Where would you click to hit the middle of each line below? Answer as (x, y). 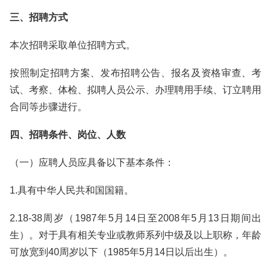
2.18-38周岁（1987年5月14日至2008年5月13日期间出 (135, 218)
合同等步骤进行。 (48, 107)
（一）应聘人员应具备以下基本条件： (92, 162)
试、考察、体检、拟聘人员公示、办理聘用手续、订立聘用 (135, 90)
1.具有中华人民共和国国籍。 (72, 190)
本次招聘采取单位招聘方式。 (73, 45)
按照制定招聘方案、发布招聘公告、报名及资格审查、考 (135, 73)
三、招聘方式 (39, 17)
